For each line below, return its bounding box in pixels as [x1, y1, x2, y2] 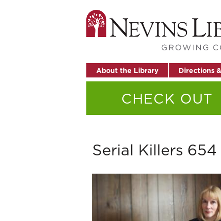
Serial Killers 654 [92, 139, 217, 160]
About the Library [96, 65, 158, 75]
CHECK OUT [121, 88, 213, 108]
